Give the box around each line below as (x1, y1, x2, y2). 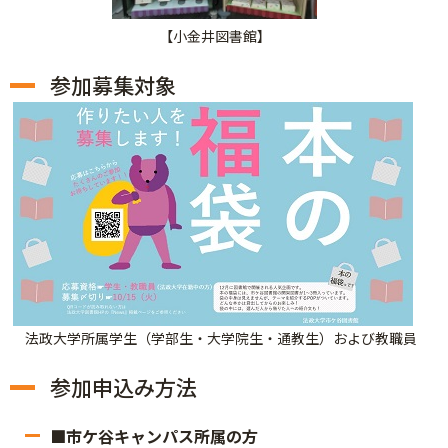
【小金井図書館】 (158, 26, 271, 46)
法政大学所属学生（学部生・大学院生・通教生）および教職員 (25, 328, 417, 348)
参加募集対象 (50, 70, 176, 100)
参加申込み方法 (50, 372, 197, 402)
